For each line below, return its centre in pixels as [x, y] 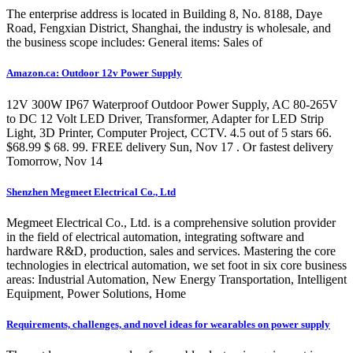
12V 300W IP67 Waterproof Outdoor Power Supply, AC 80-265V [172, 104]
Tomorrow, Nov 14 [54, 161]
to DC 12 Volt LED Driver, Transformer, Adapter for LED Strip [165, 118]
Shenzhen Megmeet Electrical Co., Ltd [91, 191]
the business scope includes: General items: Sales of [134, 43]
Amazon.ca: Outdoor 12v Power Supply [94, 73]
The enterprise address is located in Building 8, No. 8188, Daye [164, 14]
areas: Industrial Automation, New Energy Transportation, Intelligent [176, 279]
